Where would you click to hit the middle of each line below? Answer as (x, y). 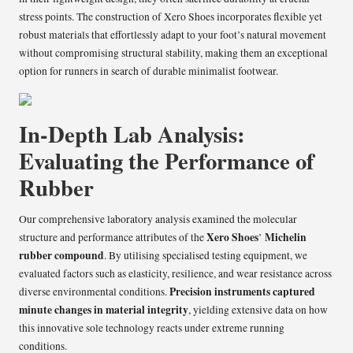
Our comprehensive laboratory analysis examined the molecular (158, 219)
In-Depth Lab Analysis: (132, 134)
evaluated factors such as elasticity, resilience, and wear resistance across (175, 274)
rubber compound (61, 256)
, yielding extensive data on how (258, 310)
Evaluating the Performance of (167, 161)
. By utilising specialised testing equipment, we (206, 256)
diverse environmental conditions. (94, 292)
